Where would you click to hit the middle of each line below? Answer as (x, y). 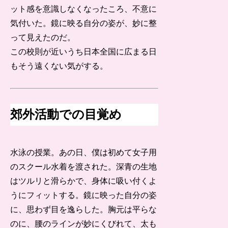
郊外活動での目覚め (66, 114)
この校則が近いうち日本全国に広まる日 (84, 52)
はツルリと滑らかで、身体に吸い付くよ (84, 181)
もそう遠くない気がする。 (59, 66)
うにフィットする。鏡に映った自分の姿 (84, 195)
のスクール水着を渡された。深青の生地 (84, 166)
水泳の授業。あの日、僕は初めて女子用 (84, 152)
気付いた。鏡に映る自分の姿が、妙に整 (84, 23)
